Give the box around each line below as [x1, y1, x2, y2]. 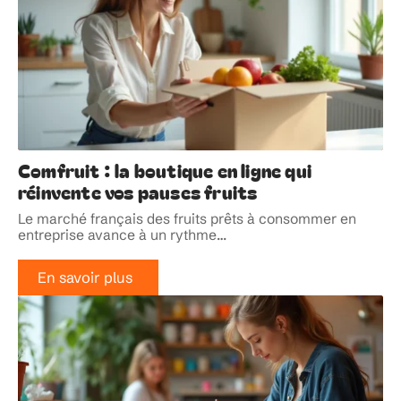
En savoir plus [37, 268, 132, 286]
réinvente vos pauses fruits [18, 177, 258, 205]
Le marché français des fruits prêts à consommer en [18, 209, 356, 227]
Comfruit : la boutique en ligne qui [18, 156, 312, 183]
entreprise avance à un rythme [18, 226, 217, 243]
